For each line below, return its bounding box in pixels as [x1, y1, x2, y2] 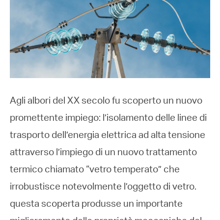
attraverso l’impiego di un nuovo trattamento [10, 148, 197, 158]
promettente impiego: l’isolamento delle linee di [10, 114, 207, 124]
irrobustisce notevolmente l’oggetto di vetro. [10, 183, 196, 192]
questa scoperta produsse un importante [10, 200, 183, 210]
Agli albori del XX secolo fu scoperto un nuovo [10, 97, 202, 107]
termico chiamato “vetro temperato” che [10, 165, 180, 175]
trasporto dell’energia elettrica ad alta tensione [10, 131, 205, 141]
